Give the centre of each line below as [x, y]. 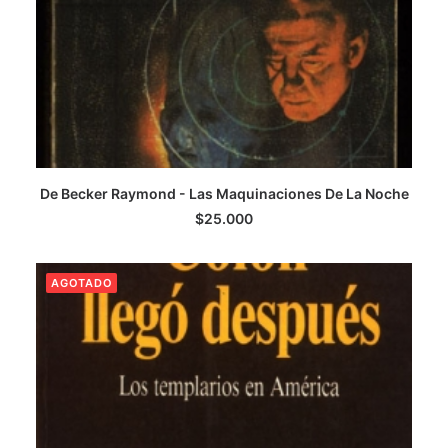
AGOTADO [82, 283]
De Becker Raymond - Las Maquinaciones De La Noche [224, 193]
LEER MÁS [224, 208]
